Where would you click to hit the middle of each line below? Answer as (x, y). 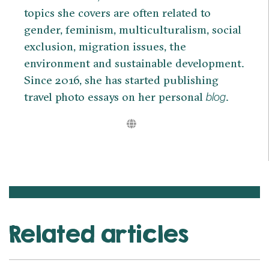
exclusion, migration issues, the (105, 46)
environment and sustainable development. (134, 63)
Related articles (99, 234)
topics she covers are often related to (117, 12)
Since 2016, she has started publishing (121, 80)
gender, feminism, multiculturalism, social (133, 29)
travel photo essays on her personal (115, 96)
